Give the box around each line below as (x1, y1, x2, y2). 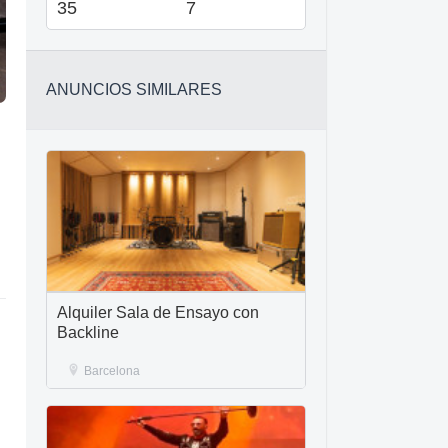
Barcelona (84, 364, 140, 378)
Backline (57, 324, 119, 341)
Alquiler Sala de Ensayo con (57, 304, 259, 321)
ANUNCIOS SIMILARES (46, 81, 222, 98)
